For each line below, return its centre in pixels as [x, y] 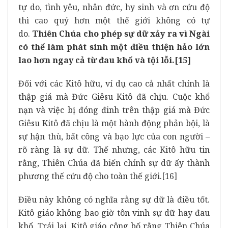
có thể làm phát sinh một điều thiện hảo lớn [114, 47]
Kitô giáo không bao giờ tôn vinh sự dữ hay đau [114, 212]
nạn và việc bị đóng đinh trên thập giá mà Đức [114, 110]
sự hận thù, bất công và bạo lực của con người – [114, 136]
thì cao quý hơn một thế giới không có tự [114, 20]
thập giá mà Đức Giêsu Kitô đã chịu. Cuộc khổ [114, 96]
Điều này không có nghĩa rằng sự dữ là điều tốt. [114, 199]
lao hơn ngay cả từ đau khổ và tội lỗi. [96, 60]
